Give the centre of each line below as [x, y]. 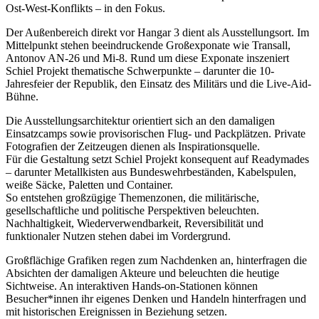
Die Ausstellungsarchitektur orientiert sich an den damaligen [140, 120]
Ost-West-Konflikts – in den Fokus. [85, 8]
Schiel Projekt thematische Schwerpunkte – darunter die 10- [140, 70]
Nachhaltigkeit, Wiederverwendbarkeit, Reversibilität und [135, 223]
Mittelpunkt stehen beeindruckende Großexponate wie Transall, [148, 45]
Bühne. [22, 96]
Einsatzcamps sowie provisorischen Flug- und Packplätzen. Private [156, 133]
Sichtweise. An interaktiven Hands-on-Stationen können [132, 286]
